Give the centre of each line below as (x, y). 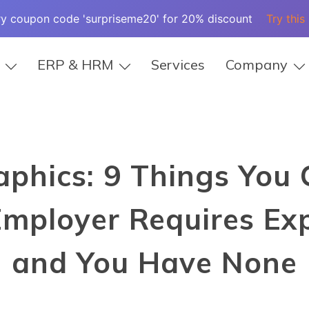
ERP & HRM (75, 65)
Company (256, 65)
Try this (286, 18)
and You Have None (154, 262)
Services (178, 65)
